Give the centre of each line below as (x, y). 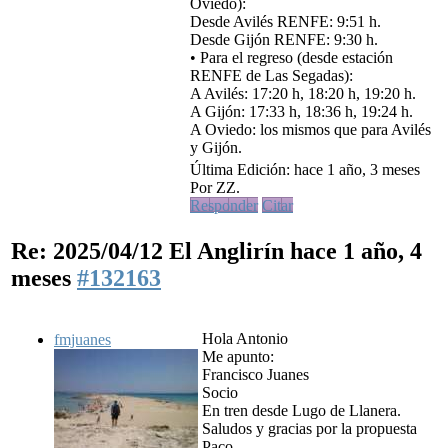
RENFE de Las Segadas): (271, 76)
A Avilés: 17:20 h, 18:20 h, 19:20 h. (303, 94)
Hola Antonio (245, 339)
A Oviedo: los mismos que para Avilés (310, 130)
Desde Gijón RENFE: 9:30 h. (284, 40)
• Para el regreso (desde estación (291, 58)
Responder (224, 206)
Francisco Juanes (255, 375)
